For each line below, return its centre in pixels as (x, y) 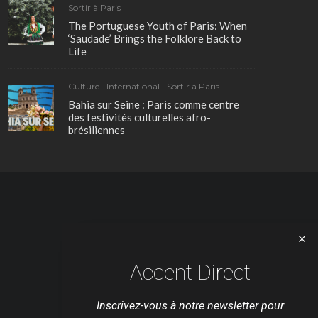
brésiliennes (97, 130)
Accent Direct (190, 272)
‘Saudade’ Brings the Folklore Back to (155, 39)
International (133, 87)
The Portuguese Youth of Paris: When (158, 26)
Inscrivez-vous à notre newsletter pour (190, 306)
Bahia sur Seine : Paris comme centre (154, 105)
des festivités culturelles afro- (139, 117)
